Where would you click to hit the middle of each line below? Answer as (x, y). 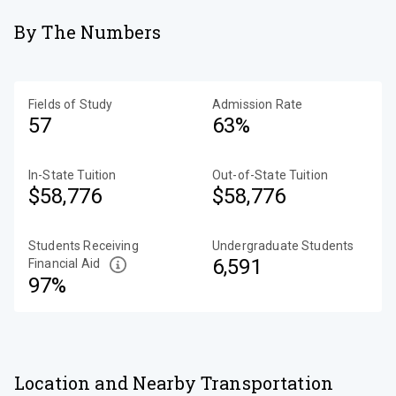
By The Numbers (88, 32)
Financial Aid (64, 263)
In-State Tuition (72, 175)
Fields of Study (71, 104)
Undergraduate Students (283, 246)
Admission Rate (258, 104)
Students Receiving (84, 246)
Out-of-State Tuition (270, 175)
